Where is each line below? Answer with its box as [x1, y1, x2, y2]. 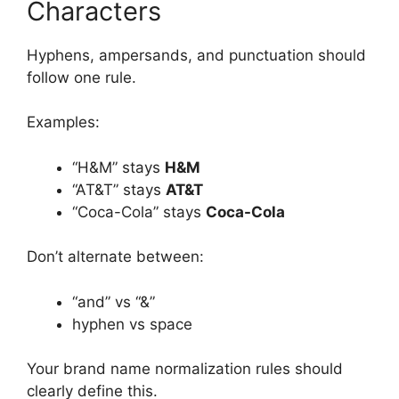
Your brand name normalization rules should [27, 360, 343, 379]
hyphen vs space [72, 314, 192, 333]
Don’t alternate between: [27, 248, 204, 266]
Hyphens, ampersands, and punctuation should [27, 45, 366, 64]
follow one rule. [27, 68, 136, 86]
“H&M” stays [72, 158, 165, 176]
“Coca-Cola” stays [72, 202, 206, 221]
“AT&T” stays [72, 180, 166, 199]
